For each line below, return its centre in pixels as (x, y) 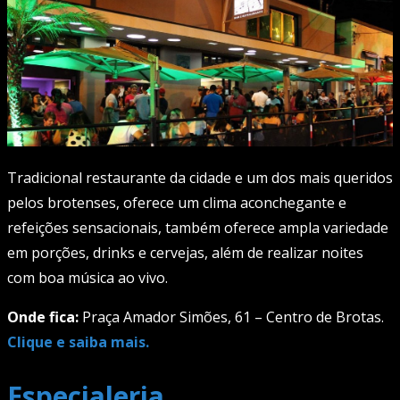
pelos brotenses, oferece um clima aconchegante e (177, 203)
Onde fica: (43, 317)
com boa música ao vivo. (87, 278)
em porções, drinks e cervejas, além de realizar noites (185, 253)
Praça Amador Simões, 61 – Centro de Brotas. (231, 317)
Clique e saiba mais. (78, 342)
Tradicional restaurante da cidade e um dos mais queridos (200, 178)
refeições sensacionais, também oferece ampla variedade (198, 228)
